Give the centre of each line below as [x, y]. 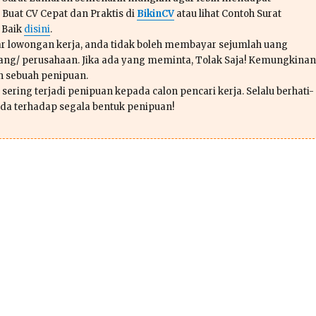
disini [37, 29]
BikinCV [155, 13]
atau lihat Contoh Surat [227, 13]
